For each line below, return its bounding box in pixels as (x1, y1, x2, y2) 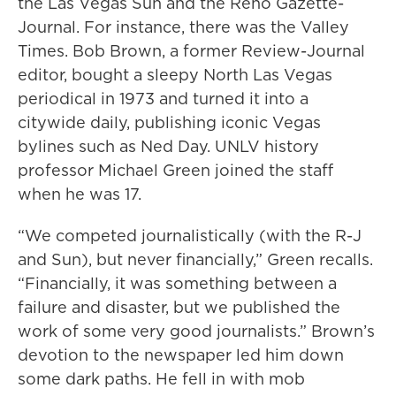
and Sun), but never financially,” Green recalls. (18, 248, 373, 271)
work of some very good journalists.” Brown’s (18, 320, 375, 343)
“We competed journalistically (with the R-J (18, 225, 362, 247)
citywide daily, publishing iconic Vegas (18, 111, 321, 134)
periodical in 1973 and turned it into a (18, 88, 308, 110)
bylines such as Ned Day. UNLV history (18, 135, 319, 158)
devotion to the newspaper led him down (18, 344, 344, 367)
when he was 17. (18, 183, 141, 206)
